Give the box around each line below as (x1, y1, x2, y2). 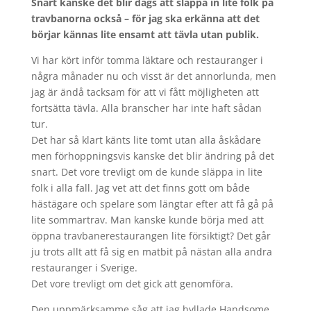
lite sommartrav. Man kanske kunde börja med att (31, 213, 264, 226)
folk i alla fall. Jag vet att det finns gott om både (31, 181, 250, 194)
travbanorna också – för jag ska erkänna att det (31, 12, 260, 25)
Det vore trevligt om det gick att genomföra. (31, 277, 233, 290)
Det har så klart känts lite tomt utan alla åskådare (31, 133, 261, 146)
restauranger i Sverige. (31, 261, 137, 274)
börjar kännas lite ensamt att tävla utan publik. (31, 28, 259, 41)
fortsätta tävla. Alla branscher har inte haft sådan (31, 101, 262, 115)
